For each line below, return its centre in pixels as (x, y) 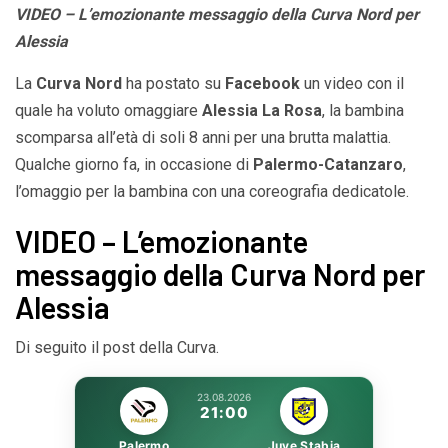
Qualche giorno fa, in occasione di (134, 164)
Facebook (262, 83)
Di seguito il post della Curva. (117, 347)
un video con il (352, 83)
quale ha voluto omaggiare (108, 110)
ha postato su (173, 83)
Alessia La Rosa (262, 110)
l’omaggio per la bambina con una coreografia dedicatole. (212, 191)
